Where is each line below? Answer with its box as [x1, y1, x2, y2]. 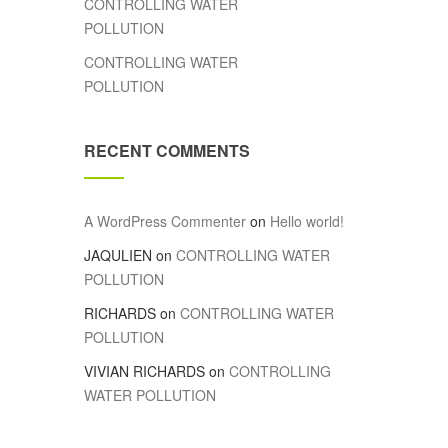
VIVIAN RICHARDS [83, 361, 205, 381]
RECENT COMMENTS [83, 139, 250, 162]
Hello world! [269, 211, 344, 231]
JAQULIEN [83, 245, 152, 265]
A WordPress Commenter [83, 211, 246, 231]
